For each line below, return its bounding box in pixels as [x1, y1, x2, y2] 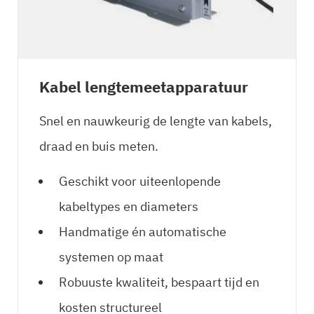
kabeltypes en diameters [59, 198, 198, 214]
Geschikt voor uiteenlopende [59, 172, 221, 189]
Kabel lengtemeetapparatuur [39, 76, 248, 97]
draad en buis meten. [39, 137, 158, 154]
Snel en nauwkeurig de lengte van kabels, [39, 112, 272, 129]
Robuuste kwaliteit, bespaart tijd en [59, 273, 259, 290]
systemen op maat [59, 248, 163, 265]
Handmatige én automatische [59, 223, 226, 240]
